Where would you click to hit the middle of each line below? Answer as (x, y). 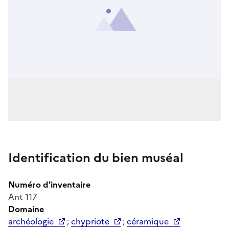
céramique (148, 221)
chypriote (90, 221)
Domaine (26, 209)
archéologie (31, 221)
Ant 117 (23, 197)
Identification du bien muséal (96, 158)
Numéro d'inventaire (49, 184)
